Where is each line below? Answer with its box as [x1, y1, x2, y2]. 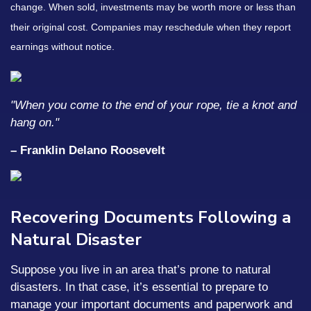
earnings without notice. [10, 41, 115, 53]
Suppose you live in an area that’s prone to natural [10, 262, 271, 276]
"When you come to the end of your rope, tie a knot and [10, 98, 296, 112]
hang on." [10, 115, 59, 129]
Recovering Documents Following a [10, 205, 291, 228]
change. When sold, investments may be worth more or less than [10, 1, 296, 13]
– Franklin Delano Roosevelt [10, 143, 165, 157]
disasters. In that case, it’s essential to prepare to [10, 280, 268, 294]
